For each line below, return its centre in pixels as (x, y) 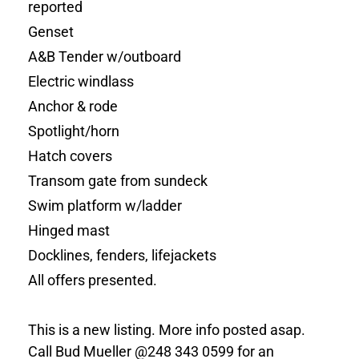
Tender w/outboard (120, 57)
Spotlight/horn (74, 131)
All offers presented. (93, 280)
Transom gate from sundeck (118, 181)
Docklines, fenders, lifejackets (124, 256)
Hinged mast (69, 231)
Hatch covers (71, 156)
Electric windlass (81, 82)
